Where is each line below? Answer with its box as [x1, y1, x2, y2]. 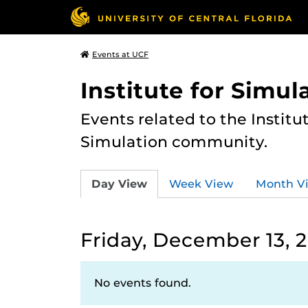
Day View [91, 177, 147, 190]
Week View [169, 177, 234, 190]
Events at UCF [92, 49, 148, 59]
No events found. [94, 276, 191, 289]
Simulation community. [80, 132, 267, 151]
